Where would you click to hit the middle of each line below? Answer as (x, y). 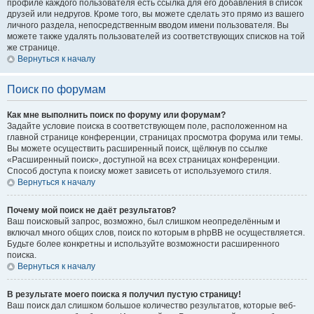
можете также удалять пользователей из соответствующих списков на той (156, 36)
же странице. (33, 48)
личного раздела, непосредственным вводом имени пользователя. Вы (148, 25)
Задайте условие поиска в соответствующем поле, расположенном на (147, 126)
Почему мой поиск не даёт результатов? (91, 210)
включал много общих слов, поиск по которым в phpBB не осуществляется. (156, 233)
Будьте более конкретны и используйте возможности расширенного (143, 244)
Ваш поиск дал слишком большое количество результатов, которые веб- (151, 306)
